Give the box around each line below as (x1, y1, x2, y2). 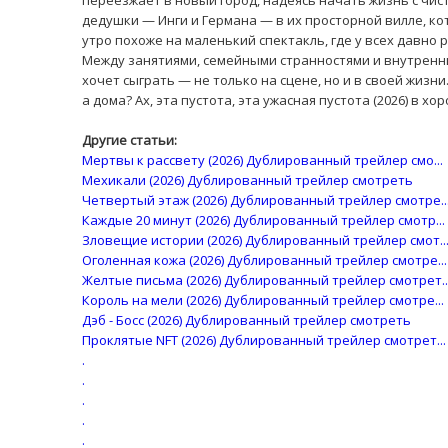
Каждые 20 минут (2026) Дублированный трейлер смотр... (82, 211, 445, 229)
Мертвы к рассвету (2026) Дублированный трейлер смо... (82, 151, 443, 169)
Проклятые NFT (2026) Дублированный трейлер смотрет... (82, 331, 446, 349)
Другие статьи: (82, 131, 177, 149)
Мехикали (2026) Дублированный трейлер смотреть (82, 171, 413, 189)
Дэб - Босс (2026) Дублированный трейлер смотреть (82, 311, 411, 329)
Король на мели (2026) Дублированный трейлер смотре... (82, 291, 444, 309)
